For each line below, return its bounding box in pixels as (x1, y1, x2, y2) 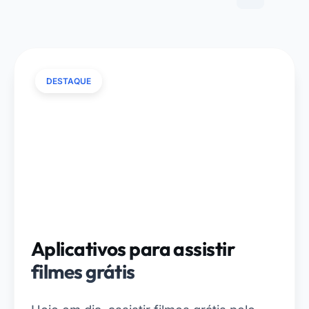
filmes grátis (31, 259, 135, 283)
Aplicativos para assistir (31, 237, 235, 261)
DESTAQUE (46, 76, 91, 86)
